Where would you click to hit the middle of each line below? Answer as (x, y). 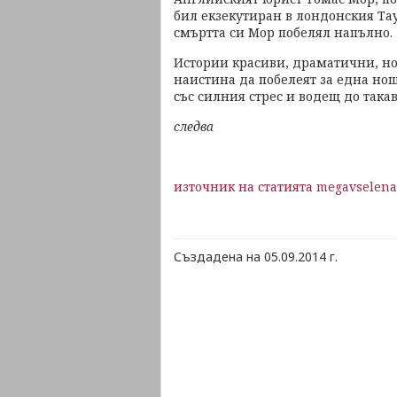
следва (194, 126)
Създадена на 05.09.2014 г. (256, 257)
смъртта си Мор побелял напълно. (283, 32)
